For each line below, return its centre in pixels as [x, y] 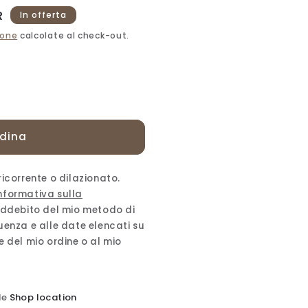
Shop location [43, 297]
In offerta [44, 14]
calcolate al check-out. [74, 35]
